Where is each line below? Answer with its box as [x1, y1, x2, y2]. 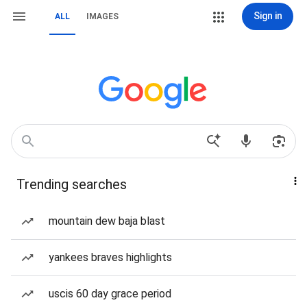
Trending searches [16, 176, 127, 193]
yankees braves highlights [49, 251, 172, 264]
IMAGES [86, 12, 119, 21]
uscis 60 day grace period [49, 287, 171, 300]
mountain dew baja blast [49, 214, 165, 228]
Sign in [253, 10, 282, 21]
